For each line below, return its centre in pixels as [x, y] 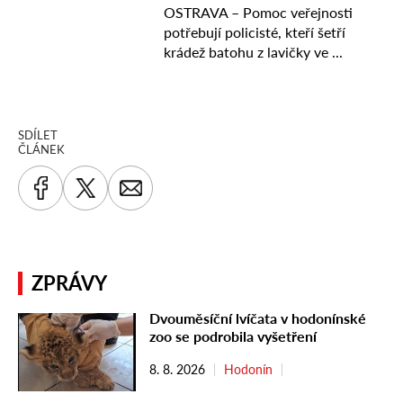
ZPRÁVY [69, 282]
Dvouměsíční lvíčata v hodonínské [258, 318]
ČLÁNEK [41, 149]
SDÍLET [38, 134]
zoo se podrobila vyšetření [233, 336]
